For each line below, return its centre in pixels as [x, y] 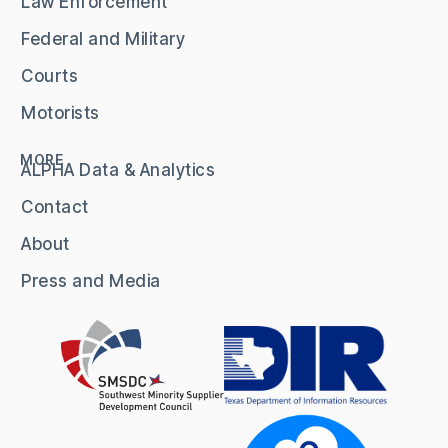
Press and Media [91, 281]
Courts [49, 76]
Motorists [60, 113]
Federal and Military [103, 39]
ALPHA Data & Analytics [118, 170]
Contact [55, 207]
